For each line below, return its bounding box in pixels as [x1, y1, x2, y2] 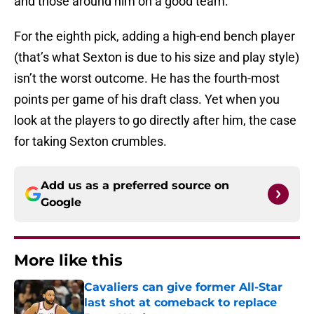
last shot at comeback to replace [84, 296, 277, 310]
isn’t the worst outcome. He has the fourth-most [14, 71, 280, 86]
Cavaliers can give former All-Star [84, 280, 282, 294]
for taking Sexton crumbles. [14, 134, 167, 149]
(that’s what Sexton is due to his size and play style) [14, 50, 299, 65]
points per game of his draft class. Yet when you [14, 92, 280, 107]
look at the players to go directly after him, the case [14, 113, 296, 128]
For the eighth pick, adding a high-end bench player [14, 29, 295, 44]
